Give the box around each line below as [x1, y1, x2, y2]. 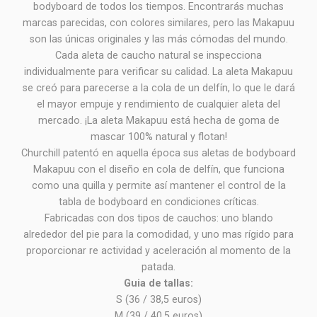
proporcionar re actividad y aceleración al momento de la [26, 245, 291, 258]
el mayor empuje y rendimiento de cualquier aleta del [37, 98, 280, 111]
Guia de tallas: [124, 277, 193, 290]
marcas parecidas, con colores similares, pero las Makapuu [23, 17, 294, 30]
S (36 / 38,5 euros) [115, 294, 202, 306]
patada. [142, 261, 175, 274]
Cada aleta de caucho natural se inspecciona [55, 50, 262, 62]
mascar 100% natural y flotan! [90, 131, 227, 144]
